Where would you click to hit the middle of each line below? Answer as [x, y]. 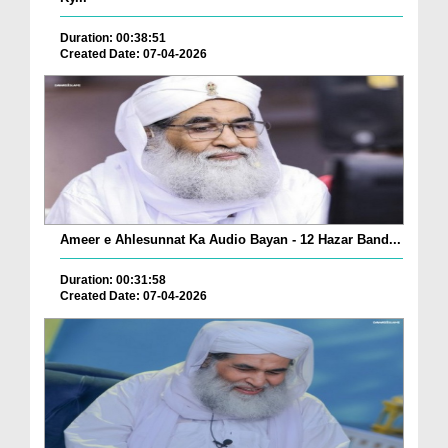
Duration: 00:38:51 [113, 37]
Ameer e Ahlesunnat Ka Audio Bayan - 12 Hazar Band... [230, 240]
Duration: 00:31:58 [113, 280]
